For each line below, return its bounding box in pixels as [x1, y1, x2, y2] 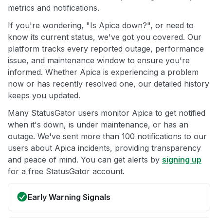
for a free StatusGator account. [8, 166, 125, 177]
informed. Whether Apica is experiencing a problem [8, 67, 199, 77]
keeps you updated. [8, 91, 80, 101]
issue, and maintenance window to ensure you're [8, 55, 190, 66]
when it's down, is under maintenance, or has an [8, 120, 188, 130]
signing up [162, 155, 201, 165]
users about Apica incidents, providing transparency [8, 143, 201, 153]
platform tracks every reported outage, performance [8, 44, 204, 54]
